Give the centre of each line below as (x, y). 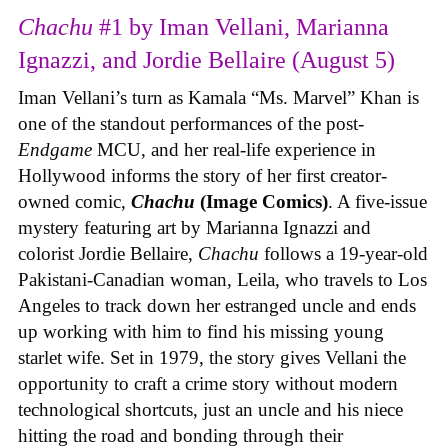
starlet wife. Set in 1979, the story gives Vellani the (212, 358)
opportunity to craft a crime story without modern (208, 384)
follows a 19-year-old (346, 254)
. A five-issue (377, 202)
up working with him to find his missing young (201, 332)
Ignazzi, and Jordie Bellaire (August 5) (206, 60)
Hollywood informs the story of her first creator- (202, 176)
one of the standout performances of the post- (191, 124)
